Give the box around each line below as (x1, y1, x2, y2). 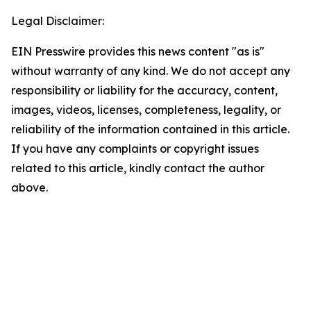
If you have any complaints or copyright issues (11, 142, 259, 155)
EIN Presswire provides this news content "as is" (11, 44, 264, 58)
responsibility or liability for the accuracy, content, (11, 83, 278, 97)
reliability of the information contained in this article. (11, 122, 289, 136)
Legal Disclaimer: (11, 14, 104, 28)
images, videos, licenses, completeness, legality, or (11, 103, 281, 117)
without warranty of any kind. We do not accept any (11, 64, 290, 78)
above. (11, 180, 48, 194)
